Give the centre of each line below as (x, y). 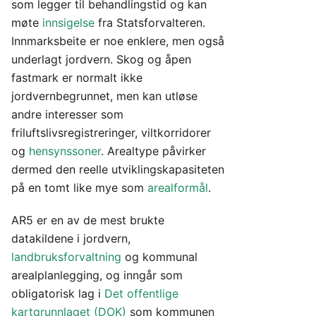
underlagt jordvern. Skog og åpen (101, 59)
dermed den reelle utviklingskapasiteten (118, 169)
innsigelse (68, 23)
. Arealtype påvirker (153, 151)
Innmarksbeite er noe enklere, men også (118, 41)
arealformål (178, 188)
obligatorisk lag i (58, 293)
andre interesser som (67, 114)
